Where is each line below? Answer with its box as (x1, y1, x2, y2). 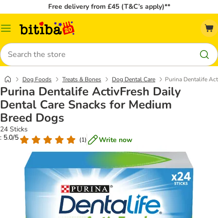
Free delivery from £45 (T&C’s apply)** (48, 2, 170, 11)
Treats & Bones (62, 75, 101, 83)
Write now (99, 135, 132, 145)
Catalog (5, 27, 29, 36)
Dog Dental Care (112, 75, 155, 83)
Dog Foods (22, 75, 52, 83)
